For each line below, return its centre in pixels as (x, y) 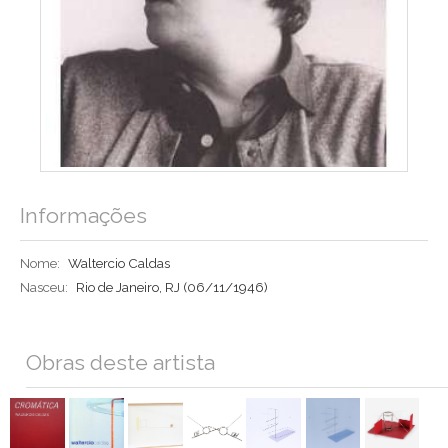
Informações (83, 216)
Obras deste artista (120, 363)
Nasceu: (44, 287)
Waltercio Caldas (119, 263)
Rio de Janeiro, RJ (129, 287)
